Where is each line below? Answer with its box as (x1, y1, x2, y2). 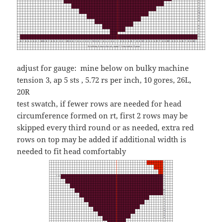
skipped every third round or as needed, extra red (17, 122, 194, 133)
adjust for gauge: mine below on (17, 63, 136, 73)
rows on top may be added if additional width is (17, 134, 187, 145)
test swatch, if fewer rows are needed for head (17, 99, 182, 109)
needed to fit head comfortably (17, 146, 126, 157)
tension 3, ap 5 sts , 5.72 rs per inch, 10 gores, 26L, (17, 75, 192, 85)
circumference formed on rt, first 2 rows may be (17, 111, 188, 121)
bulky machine (136, 63, 189, 73)
